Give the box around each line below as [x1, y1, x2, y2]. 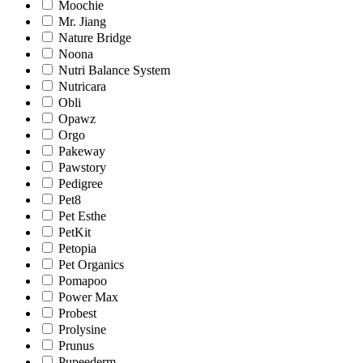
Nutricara [58, 79, 106, 93]
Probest [58, 305, 96, 320]
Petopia [58, 241, 96, 255]
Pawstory [58, 160, 106, 174]
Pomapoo [58, 273, 107, 288]
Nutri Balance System [58, 62, 170, 77]
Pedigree [58, 176, 103, 190]
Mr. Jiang [58, 14, 106, 28]
